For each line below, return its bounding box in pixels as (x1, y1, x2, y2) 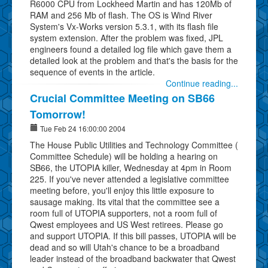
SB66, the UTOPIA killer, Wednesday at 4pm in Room (30, 161, 232, 173)
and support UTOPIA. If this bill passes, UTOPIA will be (30, 229, 236, 242)
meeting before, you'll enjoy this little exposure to (30, 184, 214, 196)
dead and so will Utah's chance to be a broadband (30, 240, 220, 253)
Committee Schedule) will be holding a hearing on (30, 150, 218, 162)
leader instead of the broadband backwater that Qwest (30, 252, 236, 264)
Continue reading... (166, 77, 238, 89)
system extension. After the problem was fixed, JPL (30, 31, 223, 44)
